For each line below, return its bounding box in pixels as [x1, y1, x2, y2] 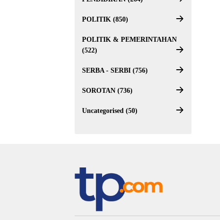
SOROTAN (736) [82, 87, 133, 94]
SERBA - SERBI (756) [82, 67, 148, 74]
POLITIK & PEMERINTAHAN [82, 36, 177, 43]
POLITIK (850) [82, 16, 128, 23]
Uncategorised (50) [82, 107, 137, 114]
